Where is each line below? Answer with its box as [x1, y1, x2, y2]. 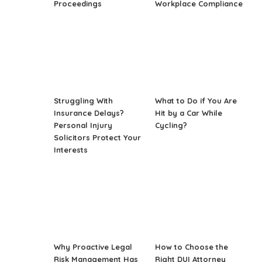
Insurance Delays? [54, 108, 125, 118]
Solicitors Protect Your [54, 132, 142, 142]
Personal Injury [54, 120, 113, 130]
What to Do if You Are [155, 95, 237, 105]
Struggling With [54, 95, 113, 105]
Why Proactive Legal [54, 242, 133, 251]
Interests [54, 144, 88, 154]
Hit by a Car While [155, 108, 223, 118]
